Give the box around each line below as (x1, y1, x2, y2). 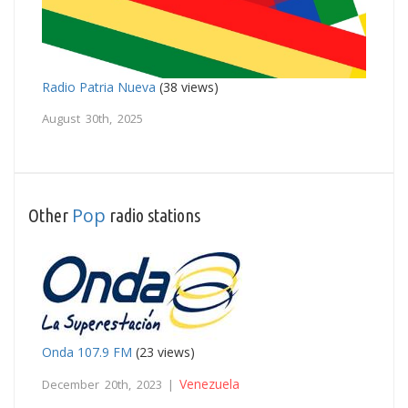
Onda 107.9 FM (42, 343, 132, 362)
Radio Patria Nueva (42, 78, 156, 97)
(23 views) (132, 343, 195, 362)
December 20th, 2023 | (42, 376, 179, 393)
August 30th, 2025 (42, 110, 143, 127)
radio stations (106, 205, 200, 227)
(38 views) (156, 78, 219, 97)
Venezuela (179, 375, 240, 393)
